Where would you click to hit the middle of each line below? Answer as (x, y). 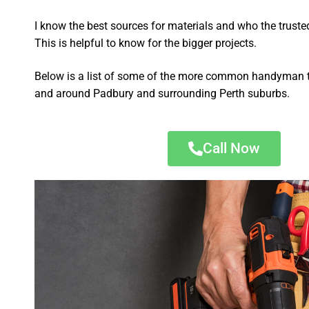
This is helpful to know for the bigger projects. (146, 43)
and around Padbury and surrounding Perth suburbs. (162, 93)
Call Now (232, 149)
